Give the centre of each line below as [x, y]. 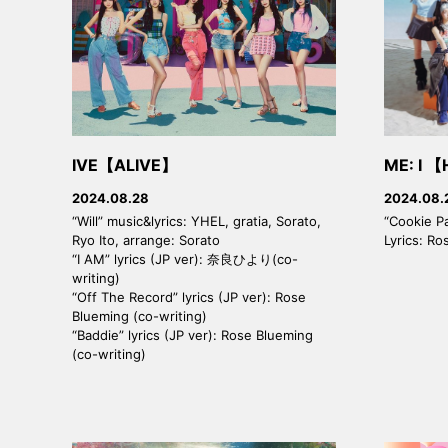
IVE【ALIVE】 [124, 164]
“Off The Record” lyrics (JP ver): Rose [189, 297]
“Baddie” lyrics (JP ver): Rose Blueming [192, 335]
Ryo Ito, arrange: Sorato [146, 240]
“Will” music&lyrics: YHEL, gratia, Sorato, [196, 221]
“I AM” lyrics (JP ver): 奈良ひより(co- [185, 259]
